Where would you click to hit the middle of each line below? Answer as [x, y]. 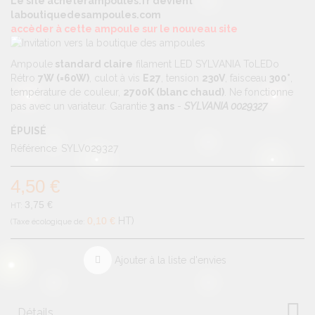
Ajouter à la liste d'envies [171, 260]
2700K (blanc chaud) [174, 92]
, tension [181, 78]
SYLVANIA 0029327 [226, 106]
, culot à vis [116, 78]
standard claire [93, 64]
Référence [34, 148]
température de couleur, [67, 92]
